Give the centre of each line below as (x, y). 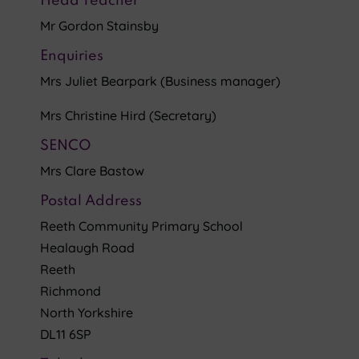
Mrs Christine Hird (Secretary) (128, 115)
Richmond (71, 291)
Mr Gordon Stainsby (99, 26)
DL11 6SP (66, 334)
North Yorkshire (87, 313)
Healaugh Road (87, 248)
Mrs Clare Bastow (92, 171)
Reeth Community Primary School (141, 226)
